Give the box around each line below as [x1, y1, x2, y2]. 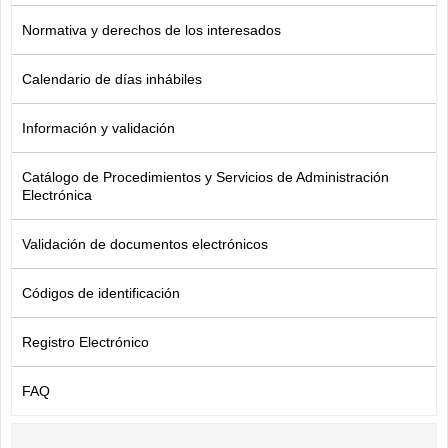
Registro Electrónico [22, 333, 149, 350]
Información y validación [22, 119, 175, 136]
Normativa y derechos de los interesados [22, 21, 281, 38]
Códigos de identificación [22, 284, 180, 301]
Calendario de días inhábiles [22, 70, 202, 87]
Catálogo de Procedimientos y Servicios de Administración [22, 168, 389, 185]
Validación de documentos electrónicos [22, 235, 268, 252]
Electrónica [22, 186, 92, 203]
